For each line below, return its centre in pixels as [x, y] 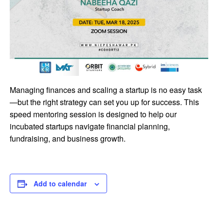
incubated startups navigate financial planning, [90, 126]
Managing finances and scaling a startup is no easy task [106, 90]
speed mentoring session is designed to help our [93, 114]
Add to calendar [60, 183]
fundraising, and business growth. [68, 138]
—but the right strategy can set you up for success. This [104, 102]
